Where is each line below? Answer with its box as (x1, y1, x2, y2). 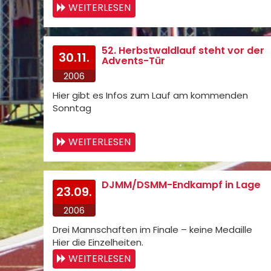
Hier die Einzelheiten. (53, 236, 143, 249)
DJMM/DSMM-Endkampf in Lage (102, 178, 261, 192)
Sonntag (53, 102, 91, 114)
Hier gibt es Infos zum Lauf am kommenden (53, 89, 248, 102)
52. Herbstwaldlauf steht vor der (102, 44, 265, 57)
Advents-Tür (102, 54, 166, 68)
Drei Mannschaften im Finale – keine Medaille (53, 223, 252, 236)
